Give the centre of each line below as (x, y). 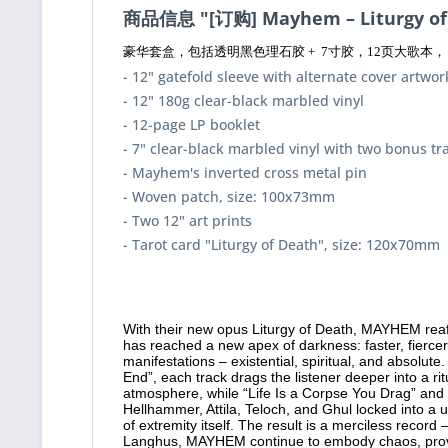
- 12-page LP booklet (191, 124)
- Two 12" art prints (187, 220)
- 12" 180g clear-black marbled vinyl (243, 100)
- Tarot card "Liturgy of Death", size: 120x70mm (281, 244)
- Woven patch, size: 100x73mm (229, 196)
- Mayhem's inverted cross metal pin (245, 172)
